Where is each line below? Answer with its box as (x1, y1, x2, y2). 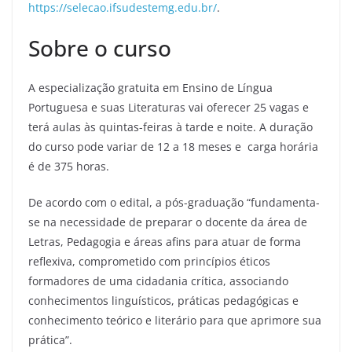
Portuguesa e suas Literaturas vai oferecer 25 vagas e (28, 100, 309, 115)
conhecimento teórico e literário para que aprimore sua (28, 313, 321, 328)
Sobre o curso (28, 33, 171, 63)
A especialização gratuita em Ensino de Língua (28, 80, 273, 95)
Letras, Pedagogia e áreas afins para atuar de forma (28, 234, 301, 249)
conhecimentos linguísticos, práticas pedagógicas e (28, 293, 299, 308)
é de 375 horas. (28, 159, 109, 174)
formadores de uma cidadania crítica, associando (28, 273, 288, 288)
